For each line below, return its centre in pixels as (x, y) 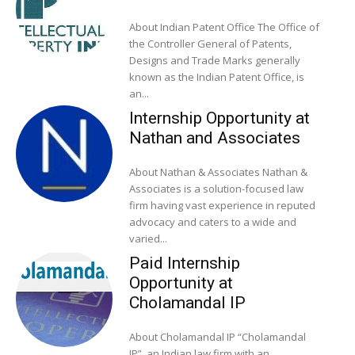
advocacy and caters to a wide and (212, 221)
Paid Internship (184, 263)
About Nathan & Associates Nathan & (195, 172)
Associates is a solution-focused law (216, 188)
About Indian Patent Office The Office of (193, 27)
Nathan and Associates (214, 137)
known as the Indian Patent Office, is (216, 76)
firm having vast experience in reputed (222, 205)
